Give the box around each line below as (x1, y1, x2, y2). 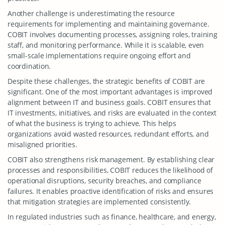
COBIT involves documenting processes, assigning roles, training (8, 30, 217, 39)
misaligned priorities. (8, 140, 77, 149)
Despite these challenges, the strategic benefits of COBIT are (8, 76, 205, 86)
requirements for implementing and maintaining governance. (8, 19, 210, 29)
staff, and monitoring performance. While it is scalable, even (8, 40, 204, 50)
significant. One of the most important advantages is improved (8, 87, 213, 96)
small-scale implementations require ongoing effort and (8, 51, 191, 60)
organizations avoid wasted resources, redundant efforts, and (8, 129, 209, 139)
